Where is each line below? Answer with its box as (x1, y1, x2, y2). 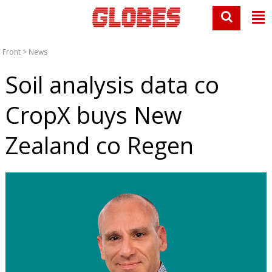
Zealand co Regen (5, 129, 194, 161)
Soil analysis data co (5, 69, 219, 100)
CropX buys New (5, 99, 182, 131)
